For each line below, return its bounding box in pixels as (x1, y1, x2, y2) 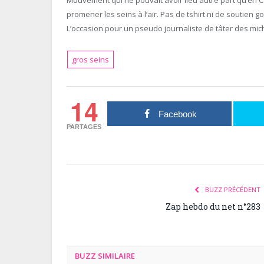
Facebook (158, 108, 197, 119)
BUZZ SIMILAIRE (75, 250, 135, 261)
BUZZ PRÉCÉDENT (203, 184, 260, 194)
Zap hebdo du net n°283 (166, 200, 260, 212)
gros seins (72, 54, 110, 65)
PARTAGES (67, 123, 102, 130)
